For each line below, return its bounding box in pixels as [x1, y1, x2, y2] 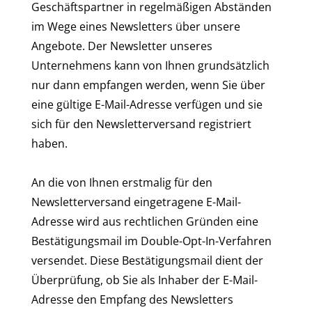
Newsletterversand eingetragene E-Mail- [31, 194, 241, 210]
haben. [31, 136, 68, 151]
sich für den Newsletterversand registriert [31, 116, 251, 132]
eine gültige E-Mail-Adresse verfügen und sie [31, 97, 263, 112]
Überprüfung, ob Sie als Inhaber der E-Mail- [31, 272, 258, 288]
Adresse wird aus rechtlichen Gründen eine [31, 214, 258, 229]
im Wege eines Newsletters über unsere [31, 19, 240, 34]
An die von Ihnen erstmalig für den [31, 175, 212, 190]
